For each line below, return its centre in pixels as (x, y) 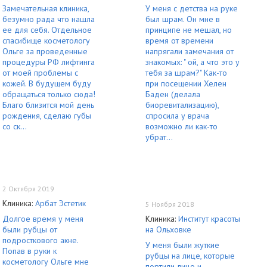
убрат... (159, 137)
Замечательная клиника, (46, 8)
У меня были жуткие (182, 245)
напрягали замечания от (190, 51)
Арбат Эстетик (60, 203)
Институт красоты (209, 218)
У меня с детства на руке (192, 8)
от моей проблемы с (40, 72)
